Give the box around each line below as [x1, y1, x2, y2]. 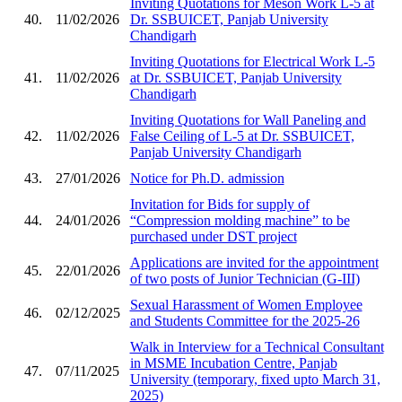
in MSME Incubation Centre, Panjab [129, 354, 337, 371]
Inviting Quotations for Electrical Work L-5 [129, 53, 375, 69]
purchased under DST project [129, 228, 297, 244]
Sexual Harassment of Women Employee [129, 296, 363, 312]
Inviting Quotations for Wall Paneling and [129, 111, 366, 127]
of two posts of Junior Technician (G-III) [129, 270, 360, 286]
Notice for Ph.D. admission [129, 170, 284, 186]
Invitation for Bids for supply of [129, 196, 310, 212]
